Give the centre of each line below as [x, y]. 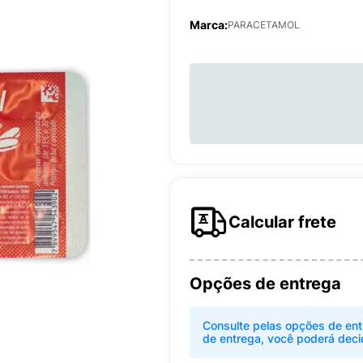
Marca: [209, 25]
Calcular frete [282, 222]
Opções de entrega [265, 284]
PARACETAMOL [264, 25]
